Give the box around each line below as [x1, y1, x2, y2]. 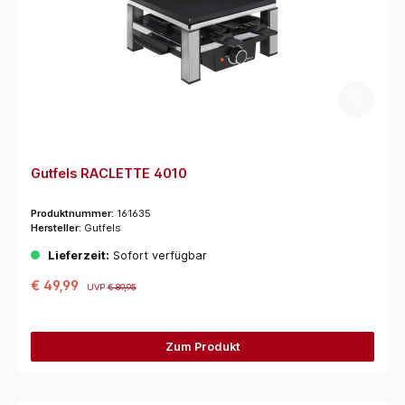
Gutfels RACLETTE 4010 [30, 165, 187, 181]
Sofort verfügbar [108, 248, 207, 262]
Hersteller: [30, 221, 84, 235]
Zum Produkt [165, 339, 240, 353]
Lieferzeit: [47, 248, 109, 262]
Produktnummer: [30, 207, 117, 221]
